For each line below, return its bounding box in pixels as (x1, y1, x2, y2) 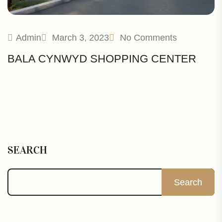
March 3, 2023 (50, 32, 109, 43)
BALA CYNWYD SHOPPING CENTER (7, 52, 196, 65)
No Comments (120, 32, 177, 43)
